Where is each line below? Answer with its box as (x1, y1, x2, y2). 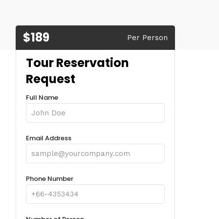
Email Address (26, 133, 72, 143)
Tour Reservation (26, 55, 130, 71)
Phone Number (26, 174, 74, 183)
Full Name (26, 92, 59, 102)
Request (26, 71, 76, 87)
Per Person (127, 33, 168, 42)
